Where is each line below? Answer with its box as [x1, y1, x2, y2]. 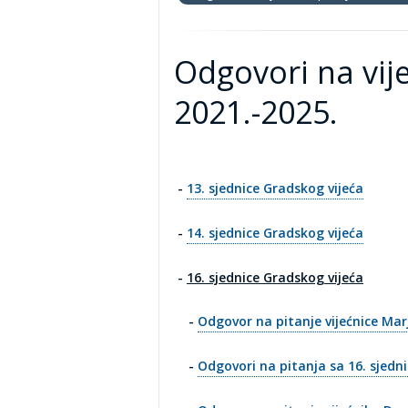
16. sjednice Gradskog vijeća [187, 269, 363, 286]
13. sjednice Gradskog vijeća [187, 179, 363, 197]
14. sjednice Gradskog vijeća [187, 224, 363, 241]
